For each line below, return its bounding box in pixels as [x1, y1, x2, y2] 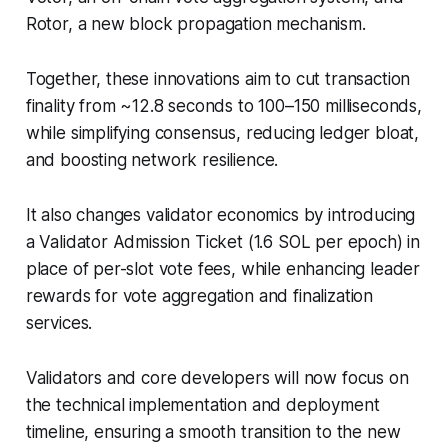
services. [25, 312, 93, 333]
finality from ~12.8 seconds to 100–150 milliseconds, [25, 95, 422, 116]
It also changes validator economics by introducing [25, 204, 416, 225]
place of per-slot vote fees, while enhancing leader [25, 258, 421, 279]
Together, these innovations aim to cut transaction [25, 68, 411, 89]
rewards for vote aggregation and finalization [25, 285, 374, 306]
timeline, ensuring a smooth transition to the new [25, 421, 401, 442]
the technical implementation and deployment [25, 394, 380, 415]
